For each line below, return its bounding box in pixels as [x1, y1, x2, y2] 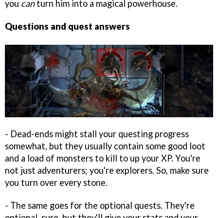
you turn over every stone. [5, 177, 108, 188]
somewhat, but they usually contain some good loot [5, 140, 205, 151]
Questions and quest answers [5, 20, 130, 32]
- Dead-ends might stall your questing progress [5, 128, 189, 139]
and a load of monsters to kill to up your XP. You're [5, 152, 200, 163]
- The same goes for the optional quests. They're [5, 200, 195, 211]
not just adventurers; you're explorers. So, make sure [5, 164, 209, 176]
